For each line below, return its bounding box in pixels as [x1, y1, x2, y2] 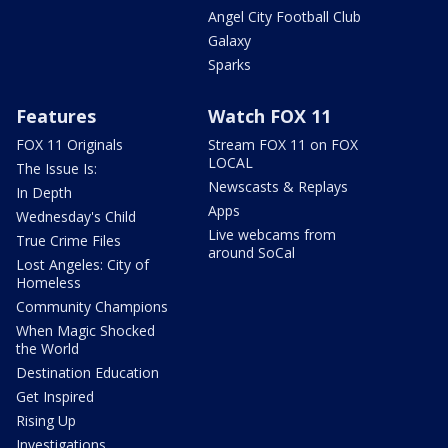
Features [16, 103, 96, 128]
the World [16, 338, 79, 358]
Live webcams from [208, 224, 336, 244]
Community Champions [16, 296, 168, 316]
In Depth [16, 182, 72, 202]
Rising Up [16, 410, 76, 430]
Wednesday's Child [16, 206, 136, 226]
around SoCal [208, 242, 295, 262]
